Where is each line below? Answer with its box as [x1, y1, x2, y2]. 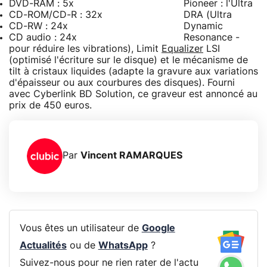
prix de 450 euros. [9, 100, 92, 110]
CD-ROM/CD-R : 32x [9, 10, 103, 20]
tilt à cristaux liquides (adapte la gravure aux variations [9, 66, 258, 76]
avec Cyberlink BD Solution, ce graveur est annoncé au [9, 89, 257, 99]
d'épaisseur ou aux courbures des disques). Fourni [9, 77, 235, 88]
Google [141, 223, 175, 234]
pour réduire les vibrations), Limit [9, 44, 162, 54]
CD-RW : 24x [9, 21, 68, 31]
